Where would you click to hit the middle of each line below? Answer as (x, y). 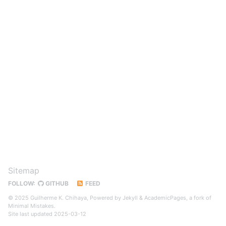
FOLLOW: (22, 183)
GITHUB (56, 183)
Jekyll (130, 198)
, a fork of (199, 198)
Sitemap (24, 171)
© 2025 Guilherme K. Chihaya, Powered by (65, 198)
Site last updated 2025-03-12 (47, 214)
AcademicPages (165, 198)
